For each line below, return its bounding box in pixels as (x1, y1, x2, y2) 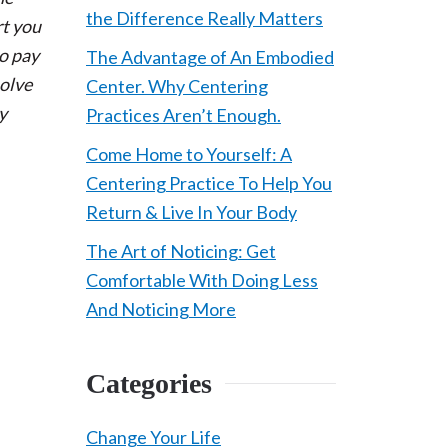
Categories (86, 368, 212, 399)
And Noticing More (86, 298, 236, 320)
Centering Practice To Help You (86, 172, 332, 194)
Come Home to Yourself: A (86, 143, 292, 165)
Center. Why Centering (86, 75, 268, 97)
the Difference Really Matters (86, 7, 323, 29)
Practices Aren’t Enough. (86, 104, 281, 126)
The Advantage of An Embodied (86, 46, 334, 68)
